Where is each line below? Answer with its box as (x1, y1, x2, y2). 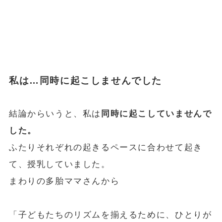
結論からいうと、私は (8, 109, 102, 119)
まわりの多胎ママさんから (8, 176, 120, 186)
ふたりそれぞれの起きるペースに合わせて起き (8, 143, 203, 153)
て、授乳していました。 (8, 160, 111, 169)
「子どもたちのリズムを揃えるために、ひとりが (8, 210, 212, 220)
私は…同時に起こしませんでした (8, 75, 163, 86)
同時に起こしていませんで (101, 109, 212, 119)
